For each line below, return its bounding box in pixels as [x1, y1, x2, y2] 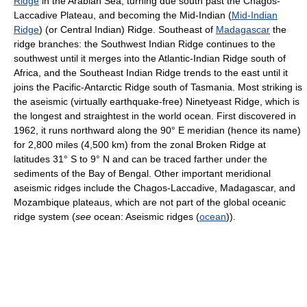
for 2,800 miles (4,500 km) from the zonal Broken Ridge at [14, 139, 266, 150]
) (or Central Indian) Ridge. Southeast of [39, 24, 216, 35]
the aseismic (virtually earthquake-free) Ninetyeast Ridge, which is [14, 96, 299, 107]
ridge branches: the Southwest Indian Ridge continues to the [14, 38, 275, 49]
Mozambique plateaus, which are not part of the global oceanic [14, 197, 286, 208]
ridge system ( [14, 211, 75, 222]
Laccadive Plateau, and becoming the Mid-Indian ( [14, 10, 232, 21]
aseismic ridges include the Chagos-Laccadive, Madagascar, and [14, 182, 295, 193]
